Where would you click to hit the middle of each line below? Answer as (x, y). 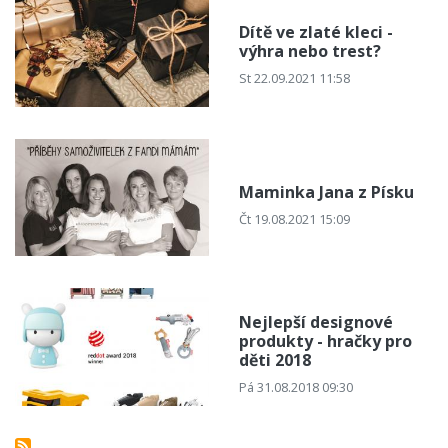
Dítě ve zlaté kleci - (316, 32)
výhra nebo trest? (310, 51)
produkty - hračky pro (325, 341)
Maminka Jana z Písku (326, 191)
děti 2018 (275, 360)
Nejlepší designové (316, 322)
